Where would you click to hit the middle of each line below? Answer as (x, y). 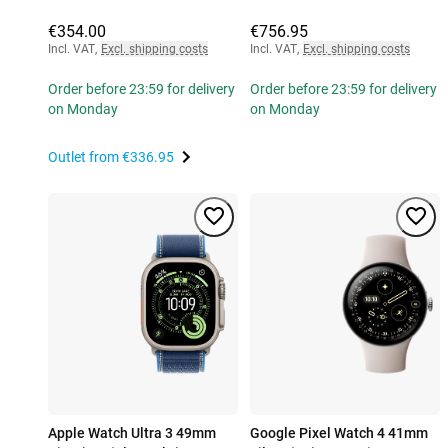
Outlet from (85, 157)
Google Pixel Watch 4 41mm (339, 433)
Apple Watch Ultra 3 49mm (132, 433)
